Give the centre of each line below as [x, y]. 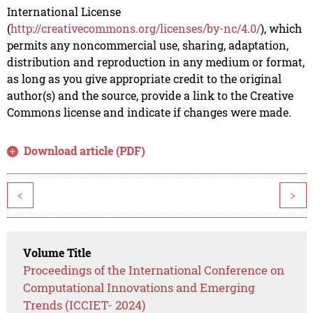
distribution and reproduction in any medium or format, [155, 61]
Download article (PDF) [85, 150]
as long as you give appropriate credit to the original [144, 78]
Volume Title [57, 252]
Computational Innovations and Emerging [139, 287]
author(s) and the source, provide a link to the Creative [150, 95]
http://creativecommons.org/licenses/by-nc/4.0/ [135, 28]
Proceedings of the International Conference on [154, 270]
